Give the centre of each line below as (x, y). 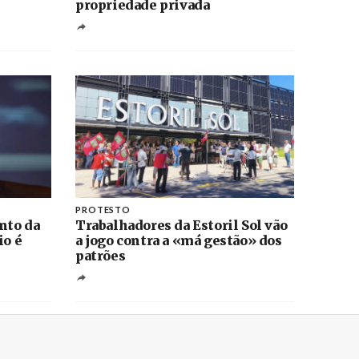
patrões (100, 255)
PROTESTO (103, 209)
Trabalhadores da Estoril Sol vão (181, 225)
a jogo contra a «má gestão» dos (178, 240)
